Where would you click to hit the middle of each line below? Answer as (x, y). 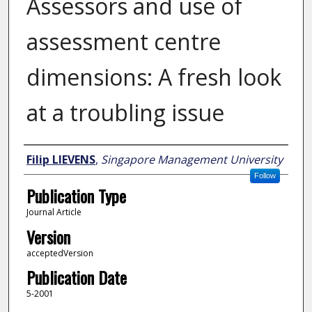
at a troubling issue (125, 113)
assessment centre (123, 42)
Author (44, 158)
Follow (265, 176)
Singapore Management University (192, 160)
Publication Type (76, 196)
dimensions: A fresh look (154, 77)
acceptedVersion (60, 253)
